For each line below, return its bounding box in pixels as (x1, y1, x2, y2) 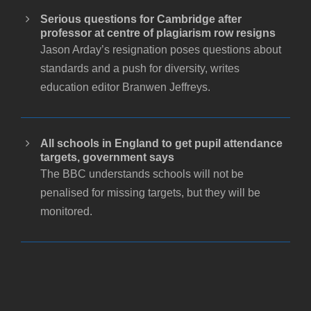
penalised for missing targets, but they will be (40, 186, 260, 199)
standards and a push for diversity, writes (40, 62, 239, 74)
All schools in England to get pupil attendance (40, 137, 283, 149)
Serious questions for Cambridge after (40, 12, 242, 25)
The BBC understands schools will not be (40, 167, 244, 180)
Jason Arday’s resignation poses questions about (40, 43, 281, 56)
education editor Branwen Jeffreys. (40, 81, 210, 93)
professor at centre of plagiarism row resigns (40, 26, 276, 39)
